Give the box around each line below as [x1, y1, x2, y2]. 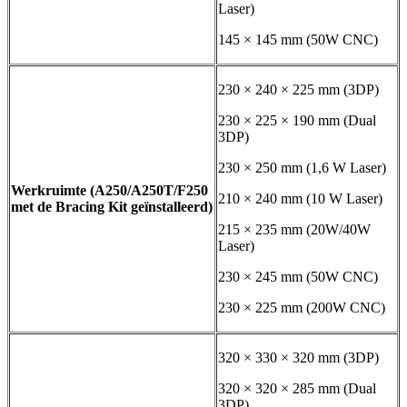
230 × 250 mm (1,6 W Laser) [218, 160, 386, 176]
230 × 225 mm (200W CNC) [218, 300, 385, 316]
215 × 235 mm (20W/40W [218, 222, 371, 238]
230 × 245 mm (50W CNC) [218, 269, 378, 285]
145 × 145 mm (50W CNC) [218, 32, 378, 48]
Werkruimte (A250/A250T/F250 [11, 183, 208, 199]
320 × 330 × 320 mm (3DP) [218, 350, 379, 366]
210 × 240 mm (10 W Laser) [218, 191, 382, 207]
